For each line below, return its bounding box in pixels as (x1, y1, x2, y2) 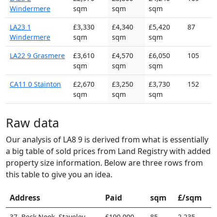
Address (10, 192, 40, 203)
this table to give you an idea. (6, 169, 112, 180)
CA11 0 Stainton (10, 79, 61, 89)
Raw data (6, 114, 59, 131)
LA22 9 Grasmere (10, 50, 65, 60)
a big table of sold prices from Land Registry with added (6, 145, 211, 156)
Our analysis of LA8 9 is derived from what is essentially (6, 134, 208, 145)
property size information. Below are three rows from (6, 157, 203, 168)
